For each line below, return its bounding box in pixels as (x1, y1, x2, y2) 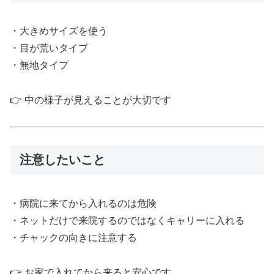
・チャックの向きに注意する (10, 232, 137, 243)
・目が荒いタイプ (10, 43, 88, 54)
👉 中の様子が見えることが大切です (10, 94, 171, 105)
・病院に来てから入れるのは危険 (10, 198, 157, 209)
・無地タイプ (10, 60, 68, 71)
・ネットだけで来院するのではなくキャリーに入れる (10, 215, 245, 226)
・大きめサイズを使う (10, 26, 108, 37)
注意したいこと (20, 153, 105, 167)
